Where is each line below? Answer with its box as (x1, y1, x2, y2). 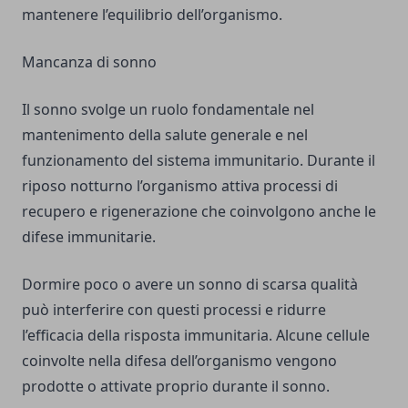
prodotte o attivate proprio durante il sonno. (22, 376, 330, 397)
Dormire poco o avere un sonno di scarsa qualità (22, 274, 358, 295)
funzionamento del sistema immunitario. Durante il (22, 150, 375, 171)
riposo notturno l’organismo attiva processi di (22, 176, 338, 197)
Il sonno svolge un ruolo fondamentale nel (22, 99, 314, 120)
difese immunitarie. (22, 227, 156, 248)
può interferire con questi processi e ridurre (22, 300, 326, 321)
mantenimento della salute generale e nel (22, 125, 308, 146)
